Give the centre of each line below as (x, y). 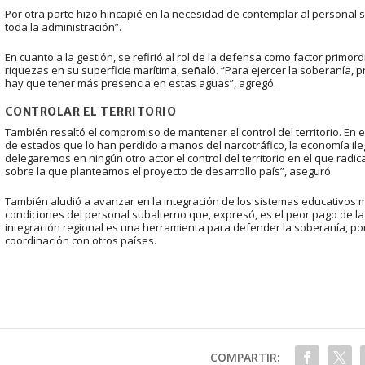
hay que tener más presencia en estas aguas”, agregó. (140, 83)
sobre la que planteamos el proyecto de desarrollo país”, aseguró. (169, 172)
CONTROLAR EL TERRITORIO (90, 112)
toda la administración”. (63, 26)
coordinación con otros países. (80, 241)
